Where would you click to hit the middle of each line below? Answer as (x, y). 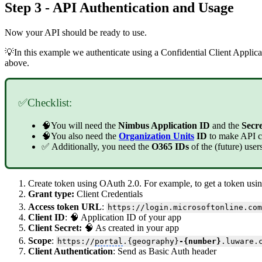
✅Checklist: (45, 102)
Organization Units (156, 136)
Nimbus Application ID (165, 125)
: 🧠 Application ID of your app (123, 218)
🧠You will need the (80, 125)
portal (108, 242)
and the (227, 125)
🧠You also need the (80, 136)
